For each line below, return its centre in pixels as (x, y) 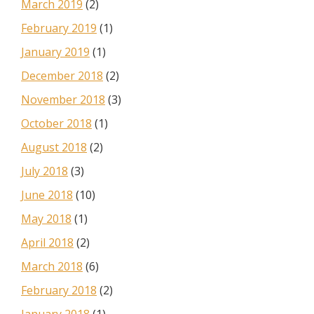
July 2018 (45, 171)
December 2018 (62, 76)
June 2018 (47, 195)
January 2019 (55, 52)
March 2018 (52, 266)
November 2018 (63, 100)
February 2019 (59, 28)
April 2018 (47, 243)
